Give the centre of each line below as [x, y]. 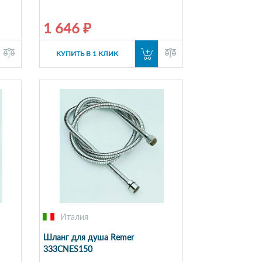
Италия [74, 217]
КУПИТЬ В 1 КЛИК [87, 54]
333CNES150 [68, 249]
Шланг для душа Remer [88, 238]
